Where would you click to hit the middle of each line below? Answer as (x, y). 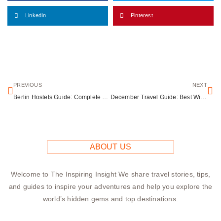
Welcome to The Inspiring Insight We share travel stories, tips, (110, 174)
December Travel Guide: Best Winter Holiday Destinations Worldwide (203, 97)
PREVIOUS (28, 85)
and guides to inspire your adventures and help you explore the (110, 186)
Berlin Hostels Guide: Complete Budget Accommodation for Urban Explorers (105, 97)
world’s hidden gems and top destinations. (110, 199)
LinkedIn (36, 16)
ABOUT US (110, 147)
